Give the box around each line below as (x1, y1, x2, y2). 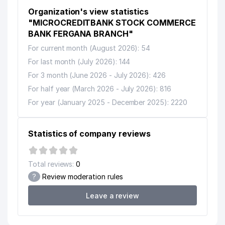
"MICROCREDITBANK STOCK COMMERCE (28, 18, 196, 28)
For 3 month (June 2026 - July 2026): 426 (28, 71, 166, 79)
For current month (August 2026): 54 (28, 44, 151, 52)
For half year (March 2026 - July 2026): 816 (28, 84, 171, 93)
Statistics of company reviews (28, 129, 151, 139)
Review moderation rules (40, 172, 123, 181)
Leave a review (85, 191, 140, 200)
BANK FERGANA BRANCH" (28, 29, 133, 39)
